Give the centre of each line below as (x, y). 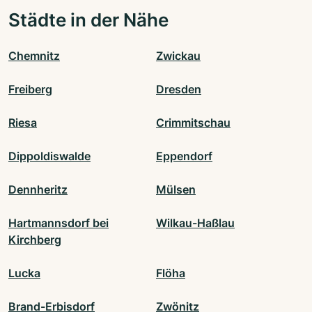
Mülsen (176, 189)
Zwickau (178, 55)
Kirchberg (35, 239)
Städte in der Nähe (88, 19)
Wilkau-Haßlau (195, 223)
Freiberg (30, 89)
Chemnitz (34, 55)
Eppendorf (184, 156)
